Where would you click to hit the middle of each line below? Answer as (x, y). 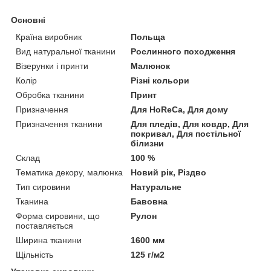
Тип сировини (43, 187)
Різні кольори (160, 80)
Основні (28, 20)
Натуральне (156, 187)
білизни (148, 143)
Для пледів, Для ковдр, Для (190, 124)
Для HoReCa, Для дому (180, 109)
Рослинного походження (183, 51)
